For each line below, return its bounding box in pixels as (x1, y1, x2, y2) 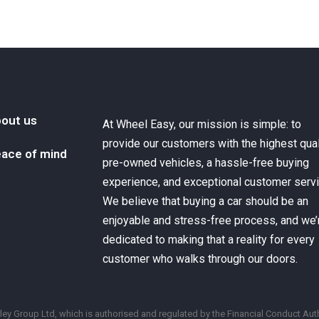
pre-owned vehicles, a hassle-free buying (103, 156, 310, 170)
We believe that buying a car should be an (103, 194, 309, 209)
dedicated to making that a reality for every (103, 233, 315, 247)
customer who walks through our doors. (103, 252, 298, 266)
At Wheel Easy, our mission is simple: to (103, 117, 302, 132)
